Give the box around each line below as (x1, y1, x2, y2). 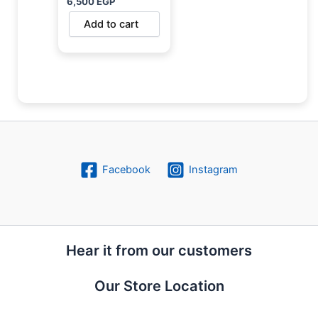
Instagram (189, 163, 238, 177)
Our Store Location (94, 277, 224, 295)
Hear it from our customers (66, 241, 252, 259)
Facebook (102, 163, 150, 177)
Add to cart (83, 17, 138, 31)
